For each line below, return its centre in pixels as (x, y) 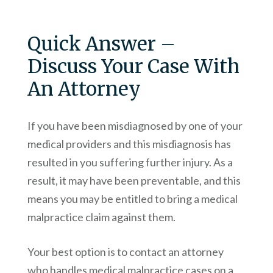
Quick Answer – (101, 44)
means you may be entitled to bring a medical (132, 199)
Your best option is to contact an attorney (125, 252)
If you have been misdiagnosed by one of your (135, 126)
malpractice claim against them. (101, 217)
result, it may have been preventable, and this (134, 181)
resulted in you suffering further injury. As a (130, 162)
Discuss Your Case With (133, 66)
